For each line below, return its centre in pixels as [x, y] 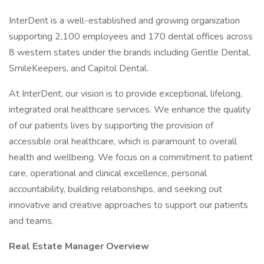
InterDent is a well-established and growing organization [124, 21]
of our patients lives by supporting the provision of [111, 126]
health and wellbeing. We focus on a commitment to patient [131, 157]
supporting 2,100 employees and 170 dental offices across [131, 37]
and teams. [31, 221]
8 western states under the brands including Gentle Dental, [130, 52]
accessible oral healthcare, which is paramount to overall [123, 141]
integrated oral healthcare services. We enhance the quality [130, 110]
